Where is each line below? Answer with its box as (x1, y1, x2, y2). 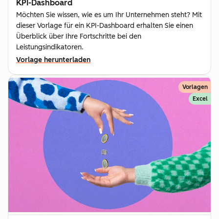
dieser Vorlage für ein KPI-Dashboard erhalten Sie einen (16, 22, 193, 30)
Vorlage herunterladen (16, 56, 90, 65)
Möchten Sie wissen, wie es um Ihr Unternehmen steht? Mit (16, 11, 202, 20)
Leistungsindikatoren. (16, 43, 84, 52)
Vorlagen (182, 84, 208, 91)
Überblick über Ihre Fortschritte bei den (16, 32, 141, 41)
